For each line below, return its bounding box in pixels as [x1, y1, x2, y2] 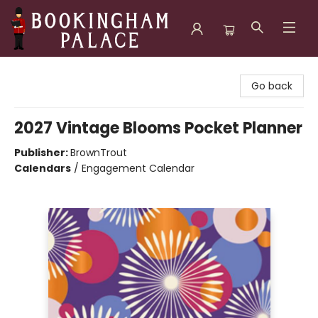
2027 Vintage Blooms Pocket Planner [14, 117, 302, 139]
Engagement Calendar [82, 161, 194, 175]
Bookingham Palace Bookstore [11, 63, 160, 77]
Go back [251, 79, 292, 93]
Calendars [14, 161, 71, 175]
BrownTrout [70, 146, 127, 160]
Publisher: [14, 146, 70, 160]
